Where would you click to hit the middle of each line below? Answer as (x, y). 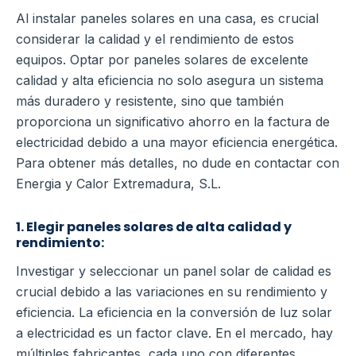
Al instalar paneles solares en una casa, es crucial (167, 18)
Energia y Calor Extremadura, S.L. (118, 183)
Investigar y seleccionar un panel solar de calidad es (174, 271)
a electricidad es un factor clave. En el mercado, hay (174, 333)
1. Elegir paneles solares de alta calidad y (154, 226)
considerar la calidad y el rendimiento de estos (155, 39)
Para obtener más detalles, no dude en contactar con (178, 163)
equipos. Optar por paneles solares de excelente (162, 59)
